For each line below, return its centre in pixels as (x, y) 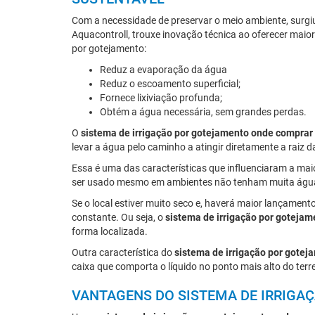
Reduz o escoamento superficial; (170, 84)
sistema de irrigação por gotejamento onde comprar (197, 133)
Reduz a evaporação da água (163, 70)
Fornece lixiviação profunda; (161, 98)
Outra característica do (123, 252)
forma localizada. (110, 231)
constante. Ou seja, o (118, 217)
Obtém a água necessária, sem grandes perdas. (203, 112)
